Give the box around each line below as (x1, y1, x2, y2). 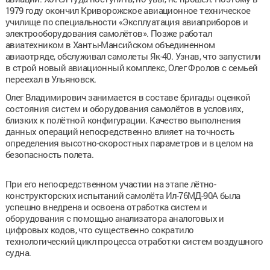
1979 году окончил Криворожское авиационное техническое (5, 4, 251, 16)
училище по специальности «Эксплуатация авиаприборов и (5, 15, 248, 28)
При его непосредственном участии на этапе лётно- (5, 177, 216, 190)
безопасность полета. (5, 148, 93, 160)
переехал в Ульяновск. (5, 72, 96, 85)
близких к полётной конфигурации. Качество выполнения (5, 113, 241, 126)
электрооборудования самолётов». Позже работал (5, 27, 212, 39)
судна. (5, 246, 31, 259)
